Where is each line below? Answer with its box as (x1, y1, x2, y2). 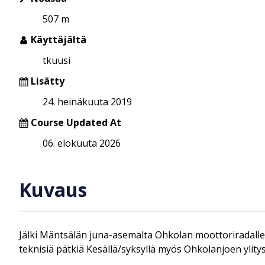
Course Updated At (31, 115, 121, 129)
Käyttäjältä (28, 33, 86, 46)
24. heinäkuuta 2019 (43, 95, 132, 108)
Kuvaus (19, 177, 87, 203)
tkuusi (43, 53, 70, 67)
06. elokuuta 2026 (43, 136, 121, 150)
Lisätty (28, 74, 64, 88)
